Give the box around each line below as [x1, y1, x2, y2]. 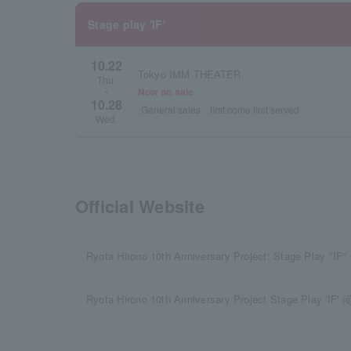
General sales [141, 102, 201, 116]
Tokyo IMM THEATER [138, 66, 241, 81]
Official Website [75, 194, 204, 219]
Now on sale [138, 84, 194, 99]
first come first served [210, 102, 299, 116]
